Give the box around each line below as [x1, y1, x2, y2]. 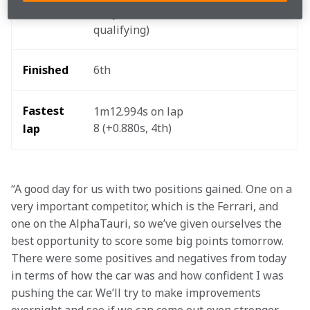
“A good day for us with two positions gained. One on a [11, 181, 295, 197]
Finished [23, 62, 71, 77]
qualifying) [93, 22, 152, 37]
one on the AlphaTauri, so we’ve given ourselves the [11, 216, 284, 231]
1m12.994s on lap [93, 104, 186, 119]
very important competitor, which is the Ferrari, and [11, 199, 281, 214]
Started [23, 6, 66, 21]
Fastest [23, 103, 67, 118]
